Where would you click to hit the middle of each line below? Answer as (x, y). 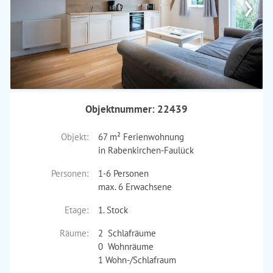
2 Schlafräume (127, 233)
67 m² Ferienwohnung (141, 137)
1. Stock (113, 210)
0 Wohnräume (126, 246)
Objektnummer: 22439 (136, 109)
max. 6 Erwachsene (135, 187)
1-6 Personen (123, 173)
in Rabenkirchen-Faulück (146, 150)
